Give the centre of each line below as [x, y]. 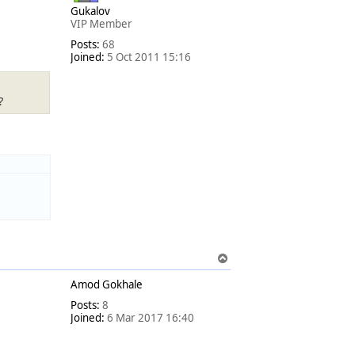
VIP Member [101, 24]
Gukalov [90, 11]
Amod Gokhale [107, 285]
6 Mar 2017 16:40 [149, 318]
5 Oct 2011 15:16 [148, 57]
